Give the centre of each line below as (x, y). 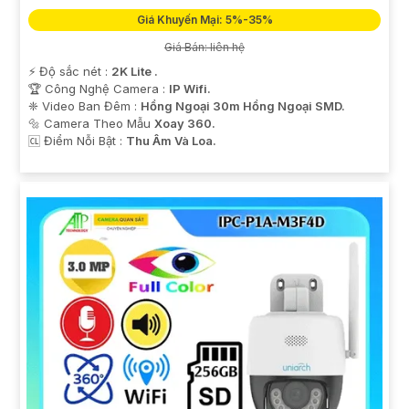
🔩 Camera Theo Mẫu (91, 124)
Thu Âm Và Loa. (171, 141)
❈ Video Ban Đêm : (84, 106)
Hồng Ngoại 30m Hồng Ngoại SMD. (243, 106)
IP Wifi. (190, 89)
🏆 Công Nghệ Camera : (99, 89)
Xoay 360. (185, 124)
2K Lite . (135, 72)
